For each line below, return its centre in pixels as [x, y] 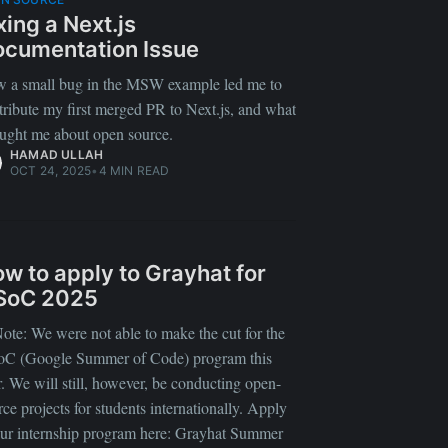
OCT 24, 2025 [51, 170]
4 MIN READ [134, 170]
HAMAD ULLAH [57, 154]
